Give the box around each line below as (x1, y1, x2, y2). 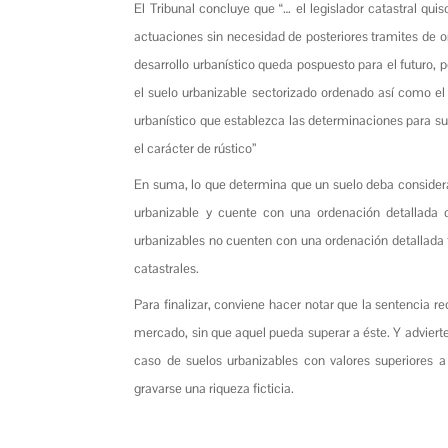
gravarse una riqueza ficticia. (134, 379, 295, 397)
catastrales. (134, 259, 200, 277)
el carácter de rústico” (134, 139, 257, 157)
